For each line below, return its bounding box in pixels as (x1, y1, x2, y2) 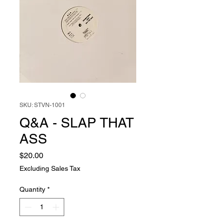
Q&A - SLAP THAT (19, 115, 134, 130)
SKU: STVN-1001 (19, 102, 65, 109)
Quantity (19, 185, 45, 193)
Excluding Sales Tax (19, 164, 80, 172)
